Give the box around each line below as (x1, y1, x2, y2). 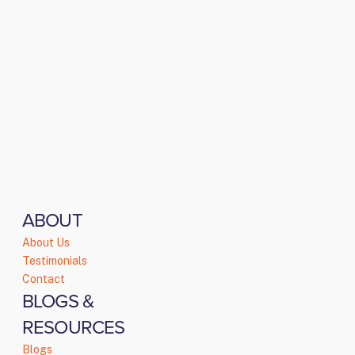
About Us (22, 236, 70, 250)
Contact (22, 273, 65, 286)
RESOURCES (22, 316, 125, 340)
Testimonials (22, 254, 87, 268)
